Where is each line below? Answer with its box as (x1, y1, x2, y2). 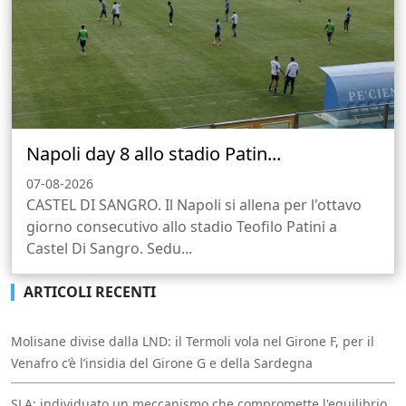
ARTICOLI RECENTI (24, 282, 156, 303)
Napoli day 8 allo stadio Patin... (26, 141, 281, 167)
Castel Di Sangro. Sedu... (26, 238, 192, 259)
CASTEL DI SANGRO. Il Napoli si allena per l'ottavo (26, 195, 362, 216)
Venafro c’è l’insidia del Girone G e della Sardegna (11, 354, 313, 372)
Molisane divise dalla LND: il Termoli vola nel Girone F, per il (11, 333, 374, 351)
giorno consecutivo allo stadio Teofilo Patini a (26, 217, 337, 237)
